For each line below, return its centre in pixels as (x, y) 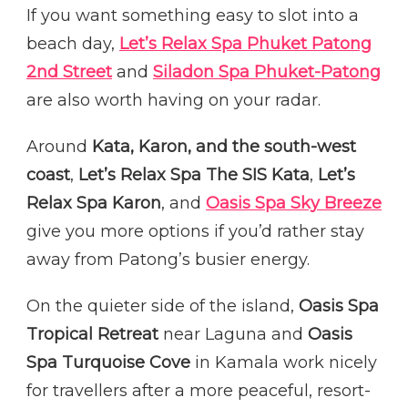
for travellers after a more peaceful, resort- (199, 391)
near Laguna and (233, 334)
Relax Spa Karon (94, 203)
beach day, (73, 44)
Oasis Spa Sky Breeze (294, 203)
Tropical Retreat (92, 334)
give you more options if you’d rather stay (195, 231)
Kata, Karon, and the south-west (224, 147)
